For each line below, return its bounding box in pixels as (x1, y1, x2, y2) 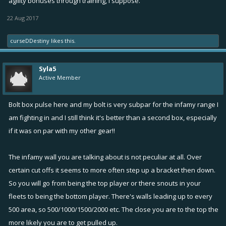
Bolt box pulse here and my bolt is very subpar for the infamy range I (9, 99, 218, 109)
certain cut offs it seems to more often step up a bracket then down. (9, 165, 215, 175)
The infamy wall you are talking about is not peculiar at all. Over (9, 152, 202, 161)
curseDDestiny (10, 36, 49, 44)
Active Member (39, 73, 81, 81)
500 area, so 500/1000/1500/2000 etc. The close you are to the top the (9, 204, 218, 214)
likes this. (49, 36, 76, 44)
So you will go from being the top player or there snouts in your (9, 178, 201, 188)
